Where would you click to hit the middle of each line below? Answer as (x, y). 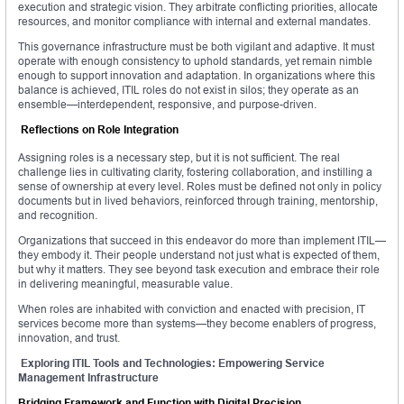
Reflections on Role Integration (98, 130)
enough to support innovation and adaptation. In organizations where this (197, 76)
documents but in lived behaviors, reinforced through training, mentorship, (198, 201)
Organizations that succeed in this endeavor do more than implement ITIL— (202, 241)
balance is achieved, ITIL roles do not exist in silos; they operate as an (188, 90)
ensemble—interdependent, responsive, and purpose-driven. (167, 105)
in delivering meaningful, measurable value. (125, 284)
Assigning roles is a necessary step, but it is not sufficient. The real (179, 158)
